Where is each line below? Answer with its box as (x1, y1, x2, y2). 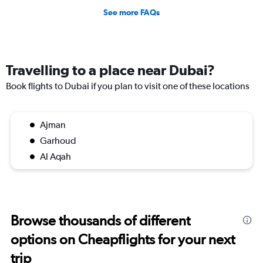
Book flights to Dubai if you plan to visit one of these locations (6, 80, 249, 92)
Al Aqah (40, 151, 71, 163)
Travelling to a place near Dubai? (6, 62, 215, 79)
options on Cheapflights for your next (11, 231, 235, 248)
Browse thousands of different (11, 212, 190, 230)
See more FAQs (103, 8, 160, 18)
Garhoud (40, 135, 76, 147)
